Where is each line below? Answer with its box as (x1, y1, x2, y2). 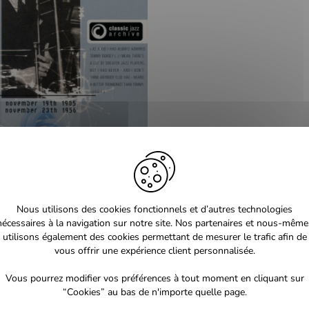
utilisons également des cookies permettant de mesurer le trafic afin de (2, 230, 307, 243)
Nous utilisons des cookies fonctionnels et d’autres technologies (17, 203, 292, 216)
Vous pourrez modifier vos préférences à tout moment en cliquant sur (5, 272, 304, 285)
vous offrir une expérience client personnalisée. (54, 244, 255, 257)
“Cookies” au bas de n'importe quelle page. (62, 286, 247, 299)
